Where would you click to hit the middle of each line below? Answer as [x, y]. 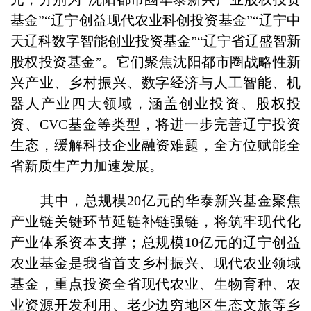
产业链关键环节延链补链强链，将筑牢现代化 [155, 221]
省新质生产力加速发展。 [87, 166]
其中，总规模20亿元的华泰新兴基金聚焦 [168, 200]
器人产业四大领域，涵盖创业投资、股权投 [155, 103]
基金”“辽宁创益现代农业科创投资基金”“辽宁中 [155, 20]
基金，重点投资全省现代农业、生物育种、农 [155, 284]
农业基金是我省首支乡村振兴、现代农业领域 [155, 263]
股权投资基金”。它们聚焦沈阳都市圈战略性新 [155, 61]
